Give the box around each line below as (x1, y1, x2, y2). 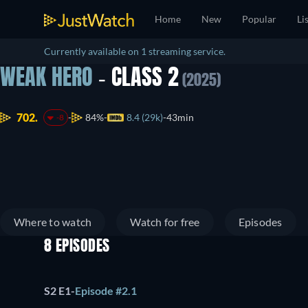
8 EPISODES (44, 239, 110, 254)
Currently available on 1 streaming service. (44, 45, 225, 57)
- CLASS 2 (93, 68, 179, 90)
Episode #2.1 (75, 284, 137, 298)
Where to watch (14, 215, 92, 228)
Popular (242, 13, 276, 25)
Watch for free (130, 215, 200, 228)
